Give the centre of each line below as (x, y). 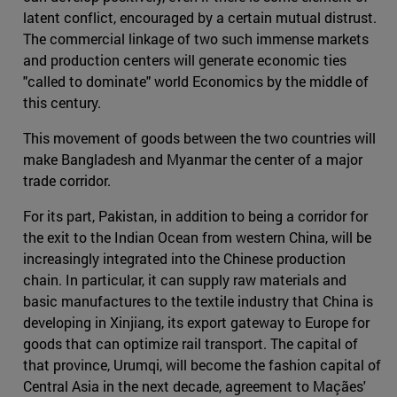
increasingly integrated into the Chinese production (184, 259)
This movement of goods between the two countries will (199, 138)
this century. (62, 103)
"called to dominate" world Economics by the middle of (196, 82)
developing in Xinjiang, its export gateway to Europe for (196, 323)
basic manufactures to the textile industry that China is (198, 301)
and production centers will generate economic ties (185, 60)
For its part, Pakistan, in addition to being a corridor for (195, 216)
